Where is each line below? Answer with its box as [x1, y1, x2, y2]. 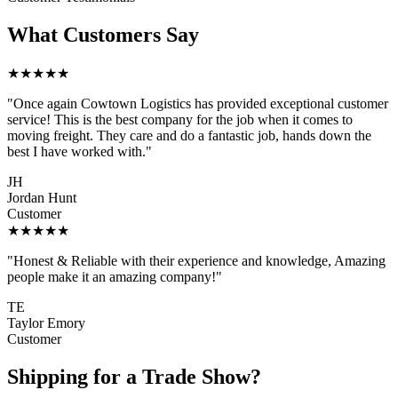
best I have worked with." [7, 143, 152, 159]
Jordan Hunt [7, 189, 76, 205]
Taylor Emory [7, 314, 85, 330]
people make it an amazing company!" [7, 268, 222, 284]
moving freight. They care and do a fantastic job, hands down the [7, 127, 371, 143]
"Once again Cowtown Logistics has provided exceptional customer [7, 95, 388, 111]
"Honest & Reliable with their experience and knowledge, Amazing [7, 252, 386, 268]
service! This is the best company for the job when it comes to [7, 111, 353, 127]
